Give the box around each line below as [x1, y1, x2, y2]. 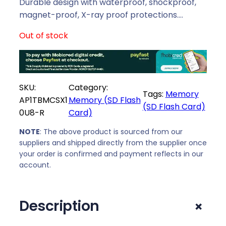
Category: [68, 82, 108, 94]
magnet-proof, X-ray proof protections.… [19, 9, 183, 21]
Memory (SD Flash [68, 94, 141, 106]
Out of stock [19, 29, 68, 41]
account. [19, 160, 51, 171]
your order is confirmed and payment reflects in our [19, 149, 203, 159]
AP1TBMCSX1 [19, 94, 68, 106]
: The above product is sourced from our [40, 127, 183, 137]
